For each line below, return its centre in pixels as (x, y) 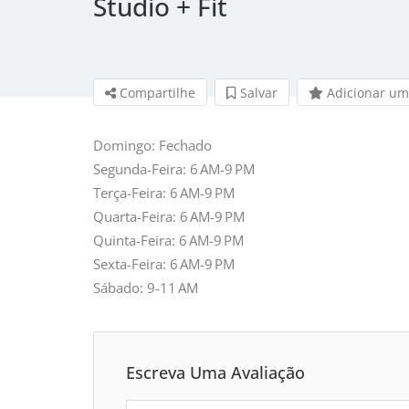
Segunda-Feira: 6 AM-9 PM (174, 168)
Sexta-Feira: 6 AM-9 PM (164, 263)
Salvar (257, 92)
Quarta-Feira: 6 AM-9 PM (169, 216)
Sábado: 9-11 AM (146, 287)
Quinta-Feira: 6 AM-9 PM (168, 240)
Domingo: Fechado (152, 145)
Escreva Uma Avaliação (215, 372)
